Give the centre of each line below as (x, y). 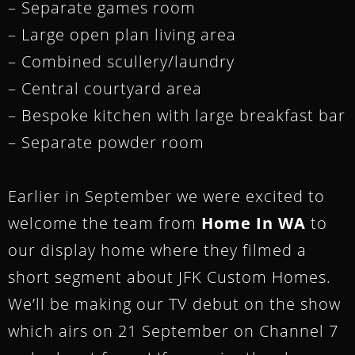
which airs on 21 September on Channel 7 (173, 330)
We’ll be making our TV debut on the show (174, 303)
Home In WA (254, 223)
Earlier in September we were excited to (166, 196)
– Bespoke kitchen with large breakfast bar (177, 115)
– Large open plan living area (122, 34)
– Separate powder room (106, 142)
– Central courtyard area (105, 88)
